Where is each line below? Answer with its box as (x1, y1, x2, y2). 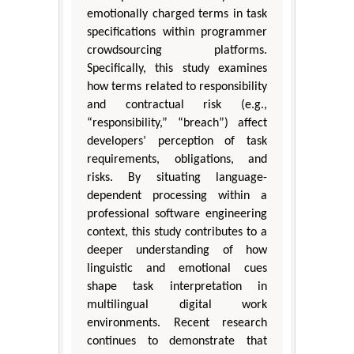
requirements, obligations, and (87, 153, 267, 167)
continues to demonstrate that (87, 335, 267, 348)
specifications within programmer (87, 26, 267, 40)
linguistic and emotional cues (87, 262, 267, 276)
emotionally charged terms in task (87, 8, 267, 21)
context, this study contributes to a (87, 226, 267, 239)
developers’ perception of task (87, 135, 267, 149)
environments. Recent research (87, 317, 267, 330)
